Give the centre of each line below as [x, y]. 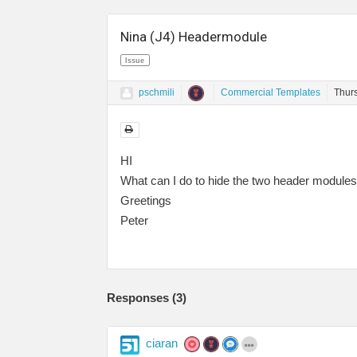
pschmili [157, 93]
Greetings [146, 200]
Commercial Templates [271, 93]
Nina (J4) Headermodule [194, 37]
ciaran [162, 343]
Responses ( [141, 297]
